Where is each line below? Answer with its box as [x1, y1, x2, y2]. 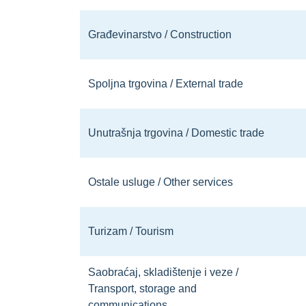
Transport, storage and [88, 283, 197, 294]
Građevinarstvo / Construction [88, 29, 232, 40]
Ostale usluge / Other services [88, 176, 233, 188]
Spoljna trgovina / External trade [88, 78, 243, 89]
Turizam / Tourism [88, 225, 173, 237]
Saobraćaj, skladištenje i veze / [88, 266, 238, 278]
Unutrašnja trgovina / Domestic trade [88, 127, 264, 139]
